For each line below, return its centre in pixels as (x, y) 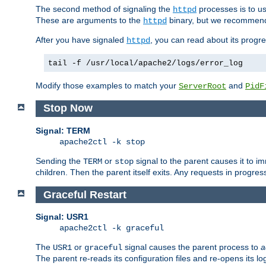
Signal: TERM (63, 131)
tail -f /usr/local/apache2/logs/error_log (145, 63)
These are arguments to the (89, 20)
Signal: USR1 (62, 217)
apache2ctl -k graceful (112, 228)
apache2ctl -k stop (102, 142)
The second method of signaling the (104, 9)
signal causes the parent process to (191, 247)
